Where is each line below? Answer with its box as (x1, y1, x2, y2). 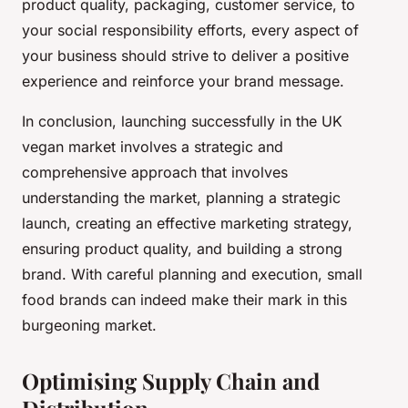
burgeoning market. (22, 316, 157, 335)
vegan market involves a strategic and (22, 138, 283, 157)
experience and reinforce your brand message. (22, 72, 344, 91)
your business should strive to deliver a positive (22, 46, 349, 66)
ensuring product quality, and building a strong (22, 240, 342, 259)
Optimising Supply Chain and (22, 366, 320, 396)
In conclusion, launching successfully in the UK (22, 112, 342, 131)
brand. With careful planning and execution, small (22, 265, 362, 284)
